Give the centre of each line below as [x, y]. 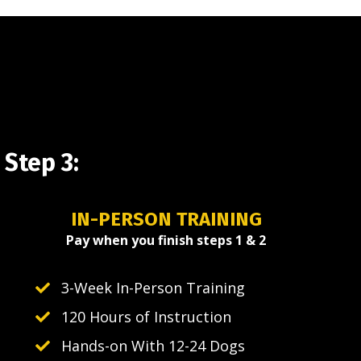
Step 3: [42, 163]
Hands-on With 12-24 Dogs [153, 346]
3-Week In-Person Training [153, 288]
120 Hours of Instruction [146, 317]
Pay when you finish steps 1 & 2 [166, 241]
